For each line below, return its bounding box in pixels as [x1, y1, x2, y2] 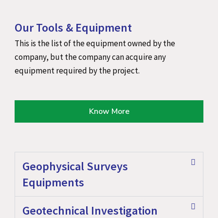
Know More [89, 106, 129, 117]
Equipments [22, 175, 84, 190]
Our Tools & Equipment [15, 19, 132, 35]
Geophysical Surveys [22, 159, 128, 174]
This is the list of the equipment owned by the [15, 37, 175, 49]
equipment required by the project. [15, 65, 140, 76]
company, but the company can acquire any [15, 51, 166, 62]
